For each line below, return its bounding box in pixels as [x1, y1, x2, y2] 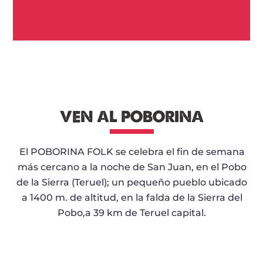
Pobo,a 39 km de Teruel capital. [58, 207, 206, 218]
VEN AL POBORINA [60, 107, 204, 127]
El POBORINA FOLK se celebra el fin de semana [19, 146, 245, 157]
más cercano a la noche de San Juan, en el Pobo [17, 161, 247, 173]
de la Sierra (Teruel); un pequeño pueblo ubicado [16, 176, 247, 188]
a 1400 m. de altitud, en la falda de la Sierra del [21, 191, 242, 203]
